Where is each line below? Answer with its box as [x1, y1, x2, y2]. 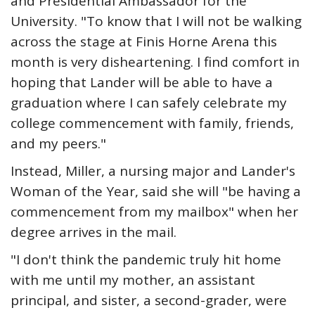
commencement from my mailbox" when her [11, 202, 298, 221]
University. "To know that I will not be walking [11, 12, 302, 30]
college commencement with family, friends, [11, 114, 294, 132]
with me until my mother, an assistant [11, 271, 255, 289]
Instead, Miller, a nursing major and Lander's [11, 162, 295, 180]
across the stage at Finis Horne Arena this [11, 32, 277, 51]
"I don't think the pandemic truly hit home [11, 250, 281, 269]
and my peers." [11, 134, 106, 153]
